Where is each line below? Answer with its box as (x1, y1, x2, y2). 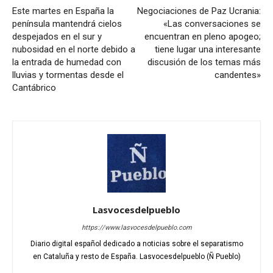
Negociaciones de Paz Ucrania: (137, 5, 261, 17)
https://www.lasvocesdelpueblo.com (81, 224, 192, 232)
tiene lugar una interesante (155, 44, 261, 55)
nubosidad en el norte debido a (12, 44, 135, 55)
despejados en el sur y (12, 31, 102, 43)
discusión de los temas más (147, 57, 261, 68)
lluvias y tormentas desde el (12, 69, 124, 81)
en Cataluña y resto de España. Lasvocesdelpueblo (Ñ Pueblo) (32, 252, 241, 261)
